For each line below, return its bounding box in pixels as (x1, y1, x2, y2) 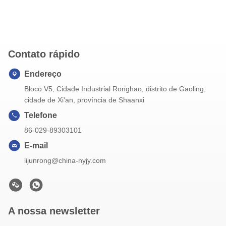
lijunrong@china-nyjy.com (24, 156, 106, 164)
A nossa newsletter (8, 205, 100, 216)
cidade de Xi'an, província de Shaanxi (24, 96, 144, 104)
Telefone (24, 111, 57, 120)
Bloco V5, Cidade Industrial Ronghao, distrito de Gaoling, (24, 85, 206, 93)
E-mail (24, 141, 48, 150)
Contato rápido (8, 48, 80, 60)
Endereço (24, 70, 62, 78)
